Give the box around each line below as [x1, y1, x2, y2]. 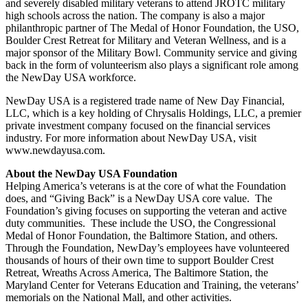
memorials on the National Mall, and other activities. [5, 291, 232, 303]
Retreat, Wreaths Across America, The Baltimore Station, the [5, 266, 268, 278]
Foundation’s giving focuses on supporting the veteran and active [5, 204, 287, 217]
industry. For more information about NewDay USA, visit [5, 131, 256, 144]
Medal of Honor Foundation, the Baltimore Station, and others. [5, 229, 278, 241]
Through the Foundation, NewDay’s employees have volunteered [5, 241, 289, 254]
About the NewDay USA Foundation [5, 167, 177, 179]
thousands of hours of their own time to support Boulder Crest [5, 254, 274, 266]
